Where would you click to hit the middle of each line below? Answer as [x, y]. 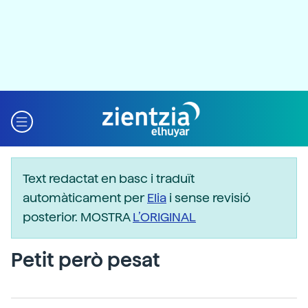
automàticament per [85, 198]
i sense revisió [208, 198]
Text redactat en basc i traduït [109, 178]
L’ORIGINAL [164, 217]
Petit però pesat [86, 260]
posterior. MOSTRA [78, 217]
